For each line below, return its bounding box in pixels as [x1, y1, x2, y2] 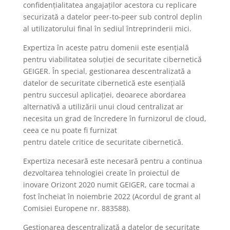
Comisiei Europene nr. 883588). [23, 203, 130, 213]
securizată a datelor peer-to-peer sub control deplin [23, 12, 202, 22]
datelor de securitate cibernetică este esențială [23, 78, 185, 88]
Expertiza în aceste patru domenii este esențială [23, 43, 189, 52]
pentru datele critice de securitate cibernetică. [23, 137, 183, 147]
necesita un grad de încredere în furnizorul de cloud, [23, 113, 206, 123]
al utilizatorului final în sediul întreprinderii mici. [23, 24, 191, 33]
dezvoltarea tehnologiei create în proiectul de [23, 168, 180, 178]
